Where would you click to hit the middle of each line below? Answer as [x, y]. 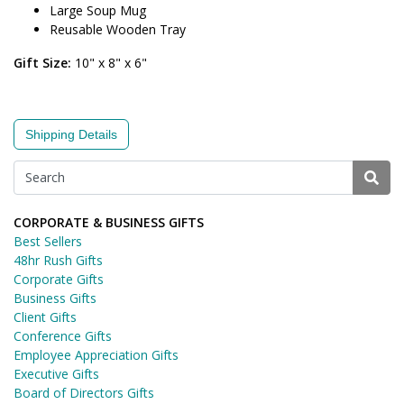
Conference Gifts [63, 335]
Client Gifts [45, 317]
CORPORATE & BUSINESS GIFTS [109, 222]
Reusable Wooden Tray [118, 29]
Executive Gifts [56, 373]
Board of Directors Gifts [84, 392]
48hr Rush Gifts [58, 260]
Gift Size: [42, 62]
